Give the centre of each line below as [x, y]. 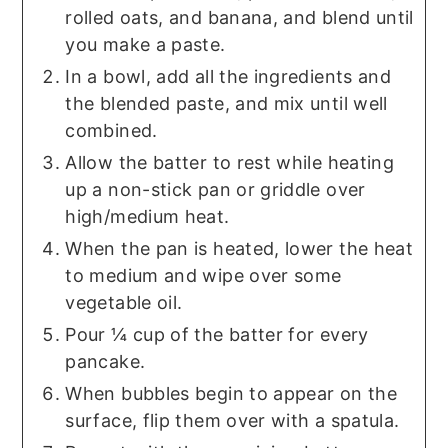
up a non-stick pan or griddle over [215, 190]
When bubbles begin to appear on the [231, 394]
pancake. [105, 362]
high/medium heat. [147, 217]
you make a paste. [145, 45]
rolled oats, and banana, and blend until [239, 18]
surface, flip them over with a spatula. [232, 421]
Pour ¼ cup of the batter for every [217, 335]
